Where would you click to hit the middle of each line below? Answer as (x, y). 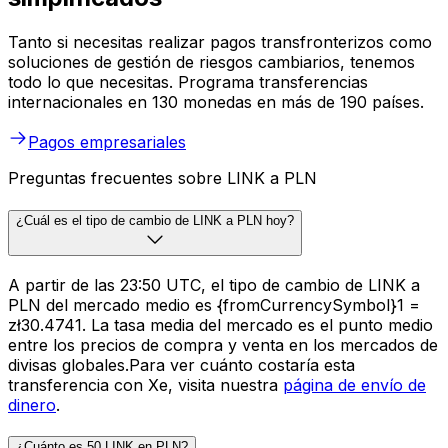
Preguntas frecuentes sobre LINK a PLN (162, 178)
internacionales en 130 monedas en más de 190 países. (216, 102)
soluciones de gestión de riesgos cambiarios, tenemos (211, 62)
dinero (32, 404)
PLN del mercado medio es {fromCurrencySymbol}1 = (214, 304)
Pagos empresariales (107, 142)
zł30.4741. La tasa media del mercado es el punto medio (220, 324)
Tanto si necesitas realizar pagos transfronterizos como (220, 42)
